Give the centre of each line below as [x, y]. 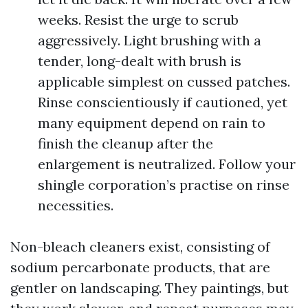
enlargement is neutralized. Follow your [167, 164]
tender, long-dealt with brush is [140, 61]
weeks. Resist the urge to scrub [138, 20]
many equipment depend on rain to [152, 123]
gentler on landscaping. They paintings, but [150, 288]
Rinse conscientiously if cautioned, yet [163, 102]
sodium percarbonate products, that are [140, 267]
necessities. [76, 205]
